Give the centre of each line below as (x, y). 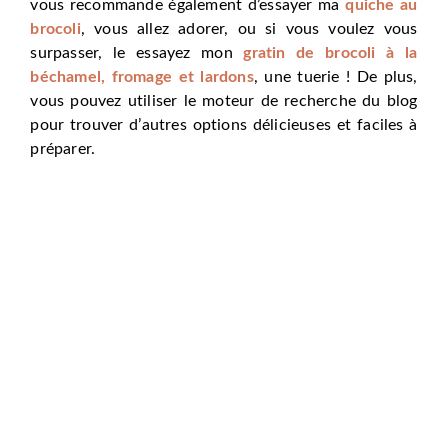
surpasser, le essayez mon (137, 52)
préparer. (63, 148)
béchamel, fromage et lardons (142, 76)
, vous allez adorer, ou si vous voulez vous (249, 28)
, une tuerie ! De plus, (335, 76)
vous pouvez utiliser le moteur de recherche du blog (224, 100)
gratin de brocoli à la (330, 52)
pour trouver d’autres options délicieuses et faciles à (224, 124)
